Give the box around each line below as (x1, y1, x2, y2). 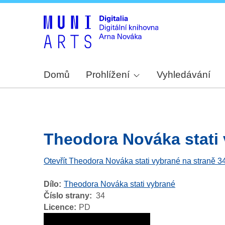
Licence (44, 203, 74, 212)
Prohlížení (86, 69, 130, 80)
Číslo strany (44, 191, 89, 200)
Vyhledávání (157, 69, 211, 80)
